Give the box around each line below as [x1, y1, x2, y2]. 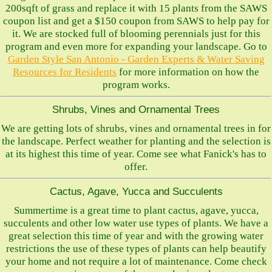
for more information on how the [117, 66, 259, 78]
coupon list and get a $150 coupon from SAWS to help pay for [2, 15, 270, 27]
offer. [124, 161, 148, 172]
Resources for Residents [13, 66, 117, 78]
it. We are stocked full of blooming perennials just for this [12, 28, 260, 39]
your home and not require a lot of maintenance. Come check [5, 256, 267, 267]
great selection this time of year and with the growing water [8, 230, 263, 242]
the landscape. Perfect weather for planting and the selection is [1, 135, 271, 147]
